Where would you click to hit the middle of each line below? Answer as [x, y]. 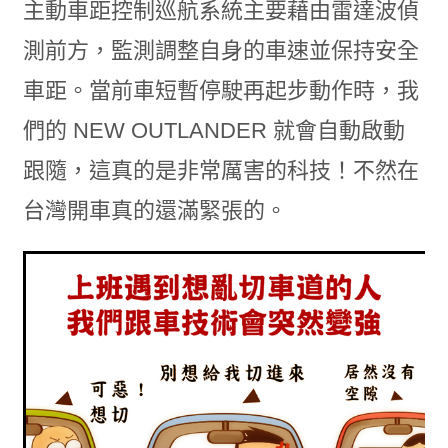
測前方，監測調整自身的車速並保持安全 [220, 51]
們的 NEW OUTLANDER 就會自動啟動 [213, 131]
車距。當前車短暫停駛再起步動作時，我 [220, 91]
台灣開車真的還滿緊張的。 [154, 211]
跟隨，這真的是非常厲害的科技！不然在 [220, 171]
